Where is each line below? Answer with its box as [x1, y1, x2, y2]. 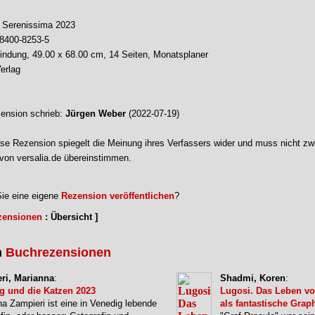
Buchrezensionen [6, 245, 111, 259]
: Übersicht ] [42, 212, 98, 222]
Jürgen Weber [65, 108, 126, 119]
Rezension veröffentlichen [61, 191, 174, 201]
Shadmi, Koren [220, 273, 285, 283]
